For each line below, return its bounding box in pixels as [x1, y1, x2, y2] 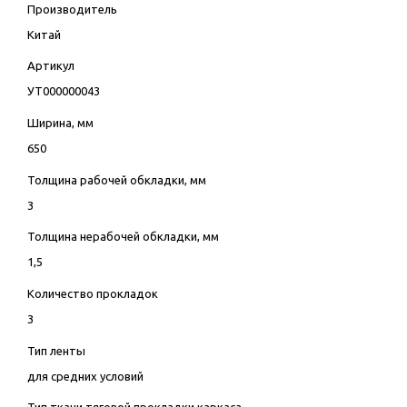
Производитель [26, 2, 117, 15]
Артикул [26, 59, 74, 73]
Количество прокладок [26, 286, 158, 300]
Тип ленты [26, 343, 85, 357]
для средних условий [26, 369, 144, 382]
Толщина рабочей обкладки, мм [26, 173, 206, 186]
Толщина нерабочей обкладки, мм [26, 230, 219, 243]
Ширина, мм [26, 115, 94, 129]
